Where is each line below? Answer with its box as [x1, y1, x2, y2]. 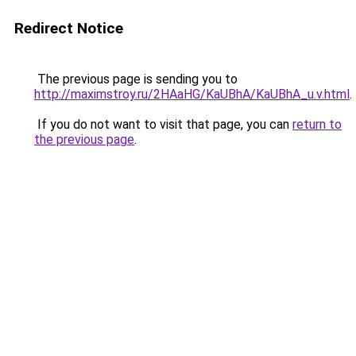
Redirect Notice [14, 19, 123, 37]
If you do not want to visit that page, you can [34, 117, 292, 132]
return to [292, 117, 342, 132]
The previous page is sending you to [34, 72, 238, 87]
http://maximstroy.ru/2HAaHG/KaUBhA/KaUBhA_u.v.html [34, 87, 350, 102]
